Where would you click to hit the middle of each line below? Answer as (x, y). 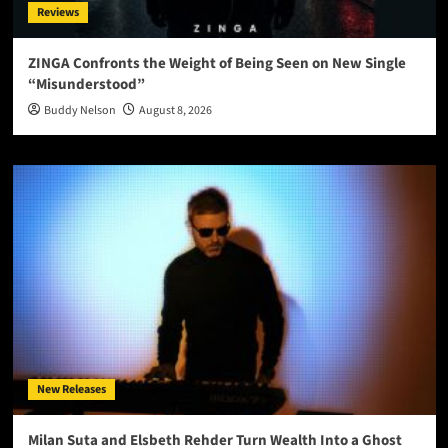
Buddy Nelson (79, 111)
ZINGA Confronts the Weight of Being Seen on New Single (216, 64)
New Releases (71, 390)
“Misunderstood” (86, 85)
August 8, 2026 (175, 111)
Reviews (57, 13)
